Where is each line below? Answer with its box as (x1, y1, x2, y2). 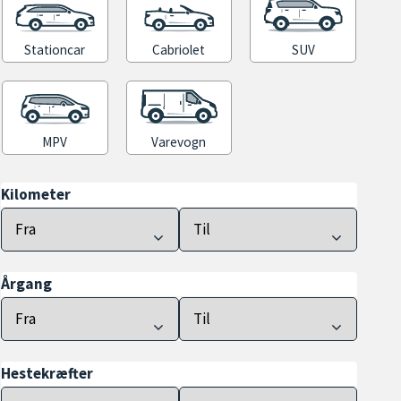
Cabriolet (152, 41, 206, 59)
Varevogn (151, 133, 207, 151)
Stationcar (24, 41, 86, 59)
